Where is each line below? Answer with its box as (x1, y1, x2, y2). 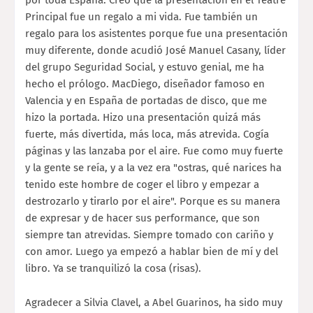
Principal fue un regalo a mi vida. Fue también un (25, 10, 258, 23)
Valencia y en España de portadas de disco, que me (25, 94, 267, 107)
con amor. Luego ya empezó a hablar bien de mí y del (25, 245, 278, 258)
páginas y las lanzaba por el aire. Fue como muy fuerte (25, 144, 283, 157)
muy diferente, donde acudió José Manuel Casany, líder (25, 43, 286, 57)
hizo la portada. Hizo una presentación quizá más (25, 110, 261, 124)
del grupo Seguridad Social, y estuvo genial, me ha (25, 60, 264, 73)
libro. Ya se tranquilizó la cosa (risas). (25, 261, 204, 275)
